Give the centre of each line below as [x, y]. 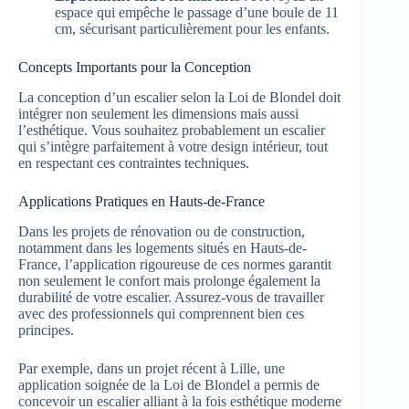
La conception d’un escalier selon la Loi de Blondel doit [179, 98]
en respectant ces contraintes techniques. [134, 163]
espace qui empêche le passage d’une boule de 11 [197, 13]
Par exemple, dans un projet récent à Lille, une [152, 369]
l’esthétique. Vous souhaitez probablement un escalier [172, 131]
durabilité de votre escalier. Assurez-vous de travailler [171, 298]
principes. [46, 330]
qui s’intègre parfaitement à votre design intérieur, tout [173, 147]
